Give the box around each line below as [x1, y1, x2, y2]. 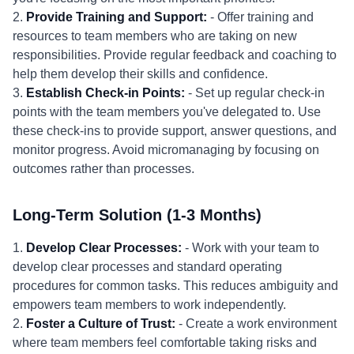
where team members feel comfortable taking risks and [13, 336, 317, 349]
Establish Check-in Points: [26, 86, 185, 100]
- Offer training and [207, 10, 314, 24]
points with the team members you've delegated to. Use [13, 105, 321, 119]
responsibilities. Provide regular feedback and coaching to [13, 48, 337, 62]
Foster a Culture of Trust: [26, 317, 175, 330]
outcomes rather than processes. [13, 162, 194, 175]
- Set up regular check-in [185, 86, 325, 100]
